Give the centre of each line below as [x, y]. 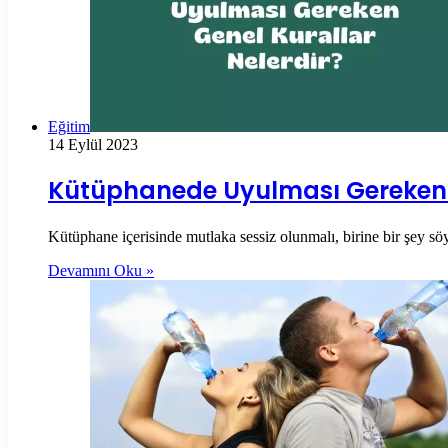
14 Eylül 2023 [93, 144]
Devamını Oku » [101, 271]
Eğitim [69, 126]
